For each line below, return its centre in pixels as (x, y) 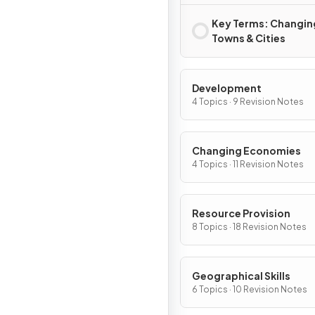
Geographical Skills (241, 276)
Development (227, 88)
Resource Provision (241, 213)
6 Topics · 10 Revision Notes (250, 289)
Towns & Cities (249, 38)
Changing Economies (246, 150)
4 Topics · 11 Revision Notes (248, 164)
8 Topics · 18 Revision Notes (249, 227)
